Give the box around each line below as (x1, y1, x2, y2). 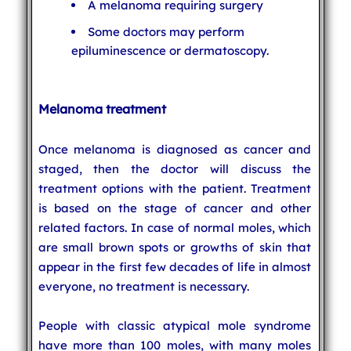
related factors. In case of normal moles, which (38, 219, 312, 235)
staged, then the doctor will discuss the (38, 161, 312, 176)
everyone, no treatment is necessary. (38, 278, 249, 294)
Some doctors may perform (87, 24, 244, 39)
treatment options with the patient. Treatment (38, 180, 312, 196)
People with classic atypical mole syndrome (38, 317, 312, 333)
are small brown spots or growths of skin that (38, 239, 312, 255)
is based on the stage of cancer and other (38, 200, 312, 215)
